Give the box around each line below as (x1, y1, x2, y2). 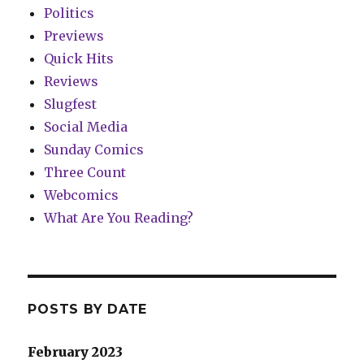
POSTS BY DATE (28, 301, 148, 317)
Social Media (44, 118, 128, 135)
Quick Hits (44, 50, 115, 67)
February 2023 (28, 343, 123, 360)
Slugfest (44, 95, 97, 112)
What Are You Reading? (44, 209, 194, 226)
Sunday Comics (44, 141, 145, 158)
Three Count (44, 163, 127, 180)
